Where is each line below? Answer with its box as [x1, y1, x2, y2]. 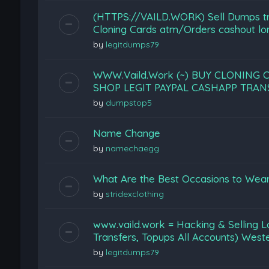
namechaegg [105, 143, 159, 154]
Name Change [92, 127, 160, 139]
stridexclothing [105, 189, 164, 199]
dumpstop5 [105, 97, 152, 108]
